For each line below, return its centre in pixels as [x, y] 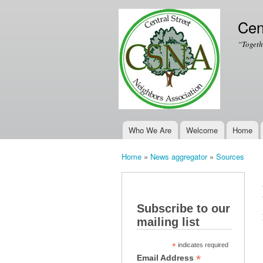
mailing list [168, 222]
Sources [230, 157]
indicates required [203, 245]
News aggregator [179, 157]
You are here [145, 167]
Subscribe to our [184, 208]
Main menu [136, 137]
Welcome [202, 130]
